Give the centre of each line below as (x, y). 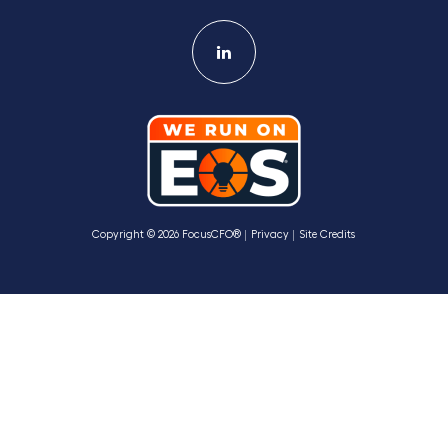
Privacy (270, 234)
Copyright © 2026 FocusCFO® (167, 234)
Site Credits (327, 234)
